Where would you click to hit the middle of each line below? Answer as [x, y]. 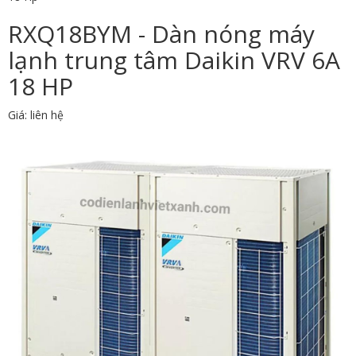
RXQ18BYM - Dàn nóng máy [161, 33]
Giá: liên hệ [36, 114]
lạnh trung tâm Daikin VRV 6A [174, 60]
